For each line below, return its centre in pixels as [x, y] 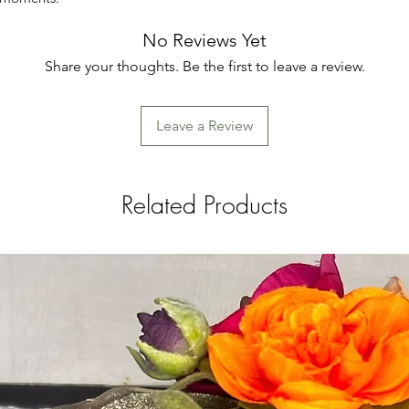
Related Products [204, 204]
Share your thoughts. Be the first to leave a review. [204, 66]
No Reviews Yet [204, 40]
